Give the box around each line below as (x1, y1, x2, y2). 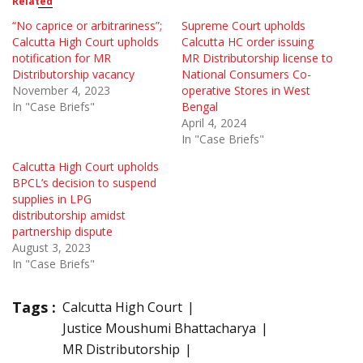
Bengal (181, 98, 218, 114)
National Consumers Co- (181, 66, 311, 82)
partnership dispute (12, 223, 113, 239)
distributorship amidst (12, 207, 126, 223)
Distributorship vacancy (12, 66, 135, 82)
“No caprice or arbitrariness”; (12, 17, 162, 33)
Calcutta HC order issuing (181, 33, 314, 49)
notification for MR (12, 49, 111, 66)
